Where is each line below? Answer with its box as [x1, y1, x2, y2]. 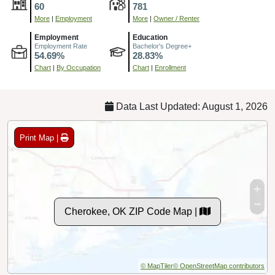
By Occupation [56, 64, 101, 72]
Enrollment [155, 64, 186, 72]
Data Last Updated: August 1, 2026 [114, 101, 268, 112]
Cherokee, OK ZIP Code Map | [64, 206, 199, 217]
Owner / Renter [153, 15, 199, 23]
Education [133, 33, 168, 42]
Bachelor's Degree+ [133, 42, 192, 50]
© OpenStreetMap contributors [173, 262, 265, 270]
